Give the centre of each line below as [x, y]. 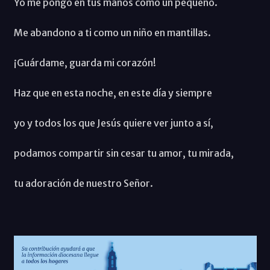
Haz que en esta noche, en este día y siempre [113, 93]
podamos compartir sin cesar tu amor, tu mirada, [124, 153]
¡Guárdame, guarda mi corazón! [85, 63]
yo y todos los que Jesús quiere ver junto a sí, [113, 123]
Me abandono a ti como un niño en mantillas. [112, 33]
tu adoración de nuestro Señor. [83, 184]
